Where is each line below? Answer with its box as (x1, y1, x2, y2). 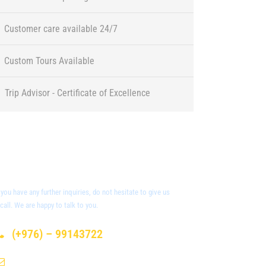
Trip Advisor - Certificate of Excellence (5, 87, 150, 99)
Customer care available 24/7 (4, 23, 118, 34)
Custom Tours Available (4, 55, 94, 66)
